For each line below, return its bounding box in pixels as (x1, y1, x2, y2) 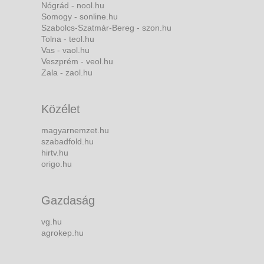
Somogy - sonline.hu (41, 12, 118, 22)
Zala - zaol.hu (41, 68, 93, 78)
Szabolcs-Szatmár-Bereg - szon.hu (41, 23, 171, 33)
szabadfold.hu (41, 137, 94, 147)
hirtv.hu (41, 148, 68, 158)
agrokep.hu (41, 228, 84, 238)
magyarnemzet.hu (41, 126, 109, 136)
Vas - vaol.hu (41, 45, 90, 55)
